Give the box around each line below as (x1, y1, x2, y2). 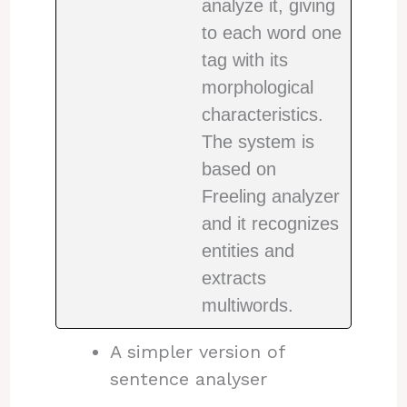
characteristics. (201, 104, 323, 124)
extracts (201, 267, 266, 288)
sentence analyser (109, 367, 267, 390)
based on (201, 158, 276, 179)
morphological (201, 76, 313, 97)
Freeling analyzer (201, 185, 340, 206)
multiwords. (201, 294, 293, 315)
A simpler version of (109, 340, 284, 362)
